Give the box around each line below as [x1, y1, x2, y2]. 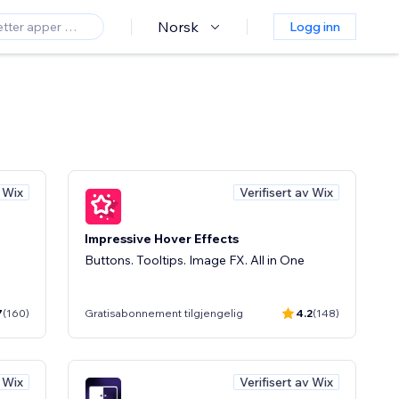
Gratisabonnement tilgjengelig [85, 306, 243, 320]
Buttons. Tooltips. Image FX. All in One [85, 251, 305, 268]
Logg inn [289, 19, 340, 35]
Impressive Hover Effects [85, 230, 239, 247]
